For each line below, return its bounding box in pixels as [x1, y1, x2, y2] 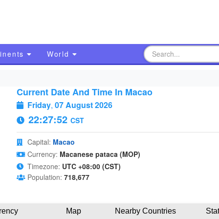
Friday [27, 99, 51, 110]
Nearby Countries [114, 207, 176, 215]
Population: [27, 172, 62, 182]
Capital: [27, 137, 51, 147]
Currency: [27, 149, 58, 159]
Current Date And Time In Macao [16, 86, 153, 98]
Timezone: [27, 161, 60, 171]
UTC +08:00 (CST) [62, 161, 121, 171]
